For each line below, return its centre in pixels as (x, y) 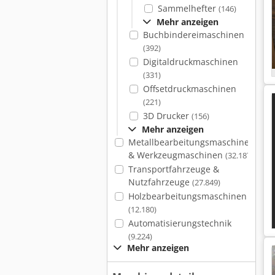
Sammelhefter (188, 8)
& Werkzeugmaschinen (176, 155)
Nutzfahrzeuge (160, 182)
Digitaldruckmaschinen (190, 62)
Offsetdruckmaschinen (189, 89)
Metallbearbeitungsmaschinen (191, 142)
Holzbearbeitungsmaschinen (187, 196)
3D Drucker (167, 116)
